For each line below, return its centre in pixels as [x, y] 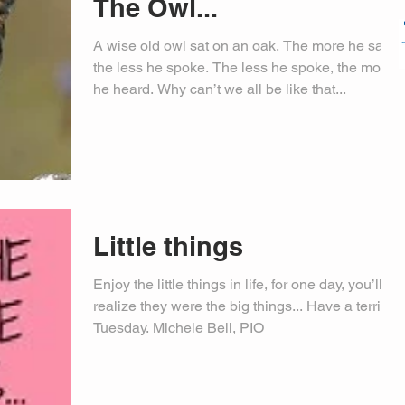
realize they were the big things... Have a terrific [244, 306]
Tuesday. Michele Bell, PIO [179, 328]
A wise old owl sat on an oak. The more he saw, [245, 45]
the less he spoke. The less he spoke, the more [243, 67]
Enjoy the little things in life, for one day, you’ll [238, 284]
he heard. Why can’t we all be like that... [220, 89]
